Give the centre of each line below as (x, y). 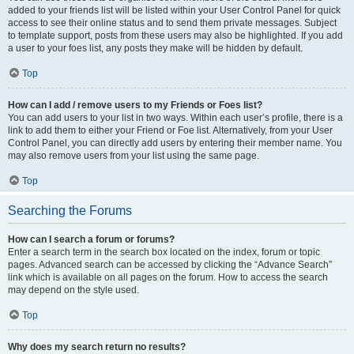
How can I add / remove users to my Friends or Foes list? (135, 105)
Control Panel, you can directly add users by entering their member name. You (175, 143)
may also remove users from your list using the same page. (134, 156)
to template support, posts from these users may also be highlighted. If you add (175, 36)
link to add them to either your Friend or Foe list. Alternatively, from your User (170, 130)
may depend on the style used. (73, 290)
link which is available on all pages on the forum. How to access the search (168, 277)
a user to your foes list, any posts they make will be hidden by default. (155, 48)
